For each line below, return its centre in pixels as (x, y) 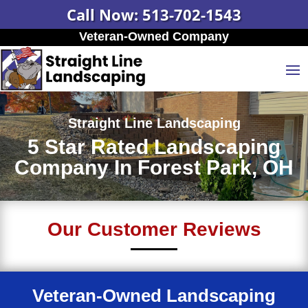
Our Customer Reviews (154, 230)
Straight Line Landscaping (154, 123)
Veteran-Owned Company (154, 36)
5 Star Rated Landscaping (154, 147)
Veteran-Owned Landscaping (154, 296)
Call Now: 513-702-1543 (154, 14)
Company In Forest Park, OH (154, 168)
